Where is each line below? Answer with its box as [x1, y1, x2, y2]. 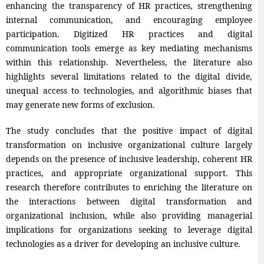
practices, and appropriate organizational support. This [5, 167, 253, 179]
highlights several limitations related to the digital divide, [5, 71, 253, 82]
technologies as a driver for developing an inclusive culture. [5, 238, 240, 250]
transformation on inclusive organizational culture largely [5, 139, 253, 151]
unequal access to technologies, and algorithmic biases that [5, 85, 253, 97]
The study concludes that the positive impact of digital [5, 125, 253, 137]
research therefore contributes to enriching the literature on [5, 181, 253, 193]
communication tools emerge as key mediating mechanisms [5, 42, 253, 54]
